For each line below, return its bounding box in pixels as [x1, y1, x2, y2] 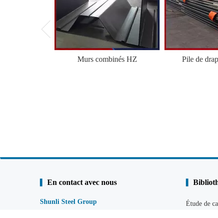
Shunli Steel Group [40, 198, 97, 206]
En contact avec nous [47, 178, 117, 187]
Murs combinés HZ [77, 55, 137, 64]
